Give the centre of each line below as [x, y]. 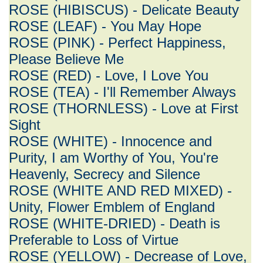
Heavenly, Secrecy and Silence [104, 174]
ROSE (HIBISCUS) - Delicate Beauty [124, 10]
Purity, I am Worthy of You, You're [114, 158]
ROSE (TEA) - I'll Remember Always [122, 92]
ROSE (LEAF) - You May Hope [105, 26]
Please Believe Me [66, 59]
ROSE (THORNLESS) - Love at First [124, 108]
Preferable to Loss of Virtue [94, 240]
